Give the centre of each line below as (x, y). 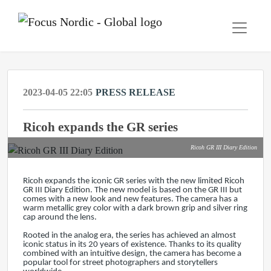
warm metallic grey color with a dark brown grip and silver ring (135, 208)
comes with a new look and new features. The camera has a (130, 199)
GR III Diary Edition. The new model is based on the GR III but (132, 190)
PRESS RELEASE (135, 92)
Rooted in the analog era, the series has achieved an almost (129, 236)
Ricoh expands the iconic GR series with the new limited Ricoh (134, 181)
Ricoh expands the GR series (100, 127)
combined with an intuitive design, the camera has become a (132, 254)
